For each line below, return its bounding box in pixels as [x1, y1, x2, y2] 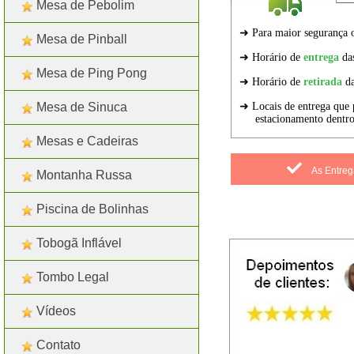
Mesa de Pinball [36, 32, 127, 46]
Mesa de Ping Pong [36, 66, 147, 80]
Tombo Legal [36, 269, 109, 284]
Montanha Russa [36, 168, 132, 182]
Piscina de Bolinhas [36, 201, 149, 216]
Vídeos [36, 303, 76, 318]
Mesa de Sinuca [36, 100, 127, 114]
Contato [36, 337, 81, 352]
